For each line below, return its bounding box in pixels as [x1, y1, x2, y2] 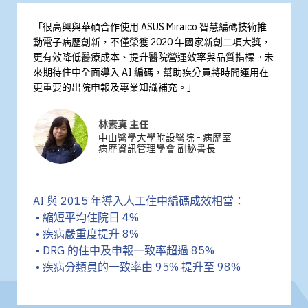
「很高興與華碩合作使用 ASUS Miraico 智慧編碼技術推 [33, 21, 267, 34]
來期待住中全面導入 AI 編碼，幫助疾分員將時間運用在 [33, 66, 269, 79]
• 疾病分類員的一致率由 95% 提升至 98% [33, 260, 241, 274]
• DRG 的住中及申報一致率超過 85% [33, 243, 214, 258]
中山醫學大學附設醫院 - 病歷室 [98, 131, 232, 144]
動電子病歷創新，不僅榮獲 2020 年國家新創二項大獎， [33, 36, 271, 49]
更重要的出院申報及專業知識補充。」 [33, 81, 197, 94]
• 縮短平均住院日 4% [33, 210, 139, 225]
